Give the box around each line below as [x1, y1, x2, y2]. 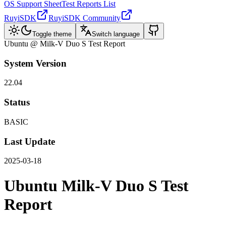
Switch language [92, 30, 140, 38]
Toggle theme [32, 30, 72, 38]
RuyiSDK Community [48, 14, 121, 22]
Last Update [4, 136, 55, 147]
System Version [4, 58, 67, 69]
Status [4, 97, 30, 108]
